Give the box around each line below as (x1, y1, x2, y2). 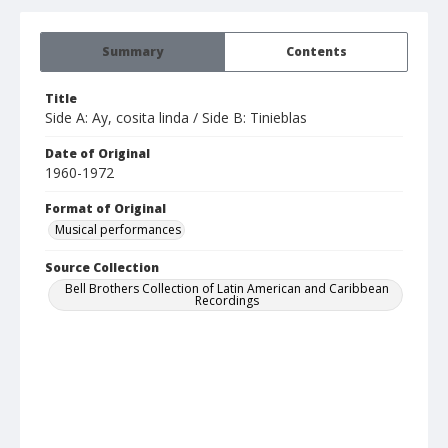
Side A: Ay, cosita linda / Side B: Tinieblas (45, 108, 307, 128)
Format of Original (45, 200, 166, 218)
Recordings (195, 292, 259, 310)
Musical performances (55, 221, 181, 239)
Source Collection (45, 259, 159, 277)
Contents (285, 43, 347, 61)
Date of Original (45, 145, 150, 163)
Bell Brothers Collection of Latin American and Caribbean (65, 280, 389, 298)
